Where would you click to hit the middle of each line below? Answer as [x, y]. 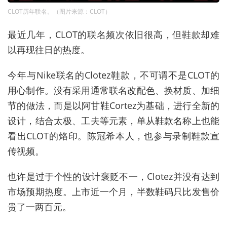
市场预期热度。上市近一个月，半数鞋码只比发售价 [113, 191]
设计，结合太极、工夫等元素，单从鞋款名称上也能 [113, 120]
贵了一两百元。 [40, 206]
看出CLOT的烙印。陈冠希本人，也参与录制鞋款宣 [113, 136]
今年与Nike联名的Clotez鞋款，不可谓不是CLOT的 [113, 75]
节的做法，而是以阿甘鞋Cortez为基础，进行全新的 [113, 105]
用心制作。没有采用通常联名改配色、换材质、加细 [113, 90]
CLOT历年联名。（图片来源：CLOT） [59, 11]
